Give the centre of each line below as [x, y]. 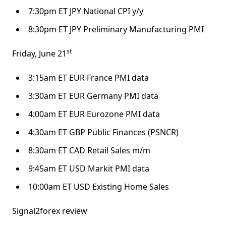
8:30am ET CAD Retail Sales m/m [89, 151]
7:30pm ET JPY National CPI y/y [86, 11]
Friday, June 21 [39, 54]
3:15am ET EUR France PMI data [89, 78]
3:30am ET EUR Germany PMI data [93, 96]
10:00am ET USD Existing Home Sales [99, 187]
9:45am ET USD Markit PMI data [89, 169]
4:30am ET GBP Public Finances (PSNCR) [103, 132]
